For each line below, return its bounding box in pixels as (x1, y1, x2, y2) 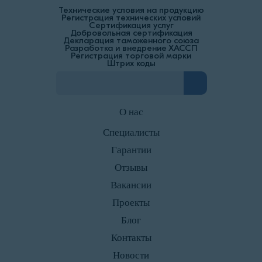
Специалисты (102, 127, 160, 139)
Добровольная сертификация (70, 27, 192, 39)
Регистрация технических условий (61, 12, 201, 23)
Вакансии (111, 180, 151, 191)
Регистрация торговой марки (71, 50, 191, 61)
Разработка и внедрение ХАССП (64, 43, 198, 54)
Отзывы (115, 162, 147, 174)
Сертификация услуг (88, 20, 174, 31)
